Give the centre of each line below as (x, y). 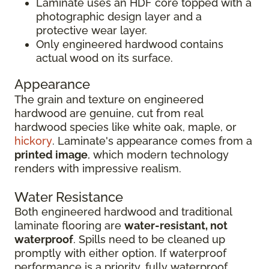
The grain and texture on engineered (109, 99)
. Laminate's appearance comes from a (152, 141)
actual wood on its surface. (104, 58)
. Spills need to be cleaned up (149, 239)
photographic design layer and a (119, 17)
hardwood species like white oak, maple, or (125, 127)
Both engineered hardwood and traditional (123, 212)
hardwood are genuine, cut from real (109, 113)
